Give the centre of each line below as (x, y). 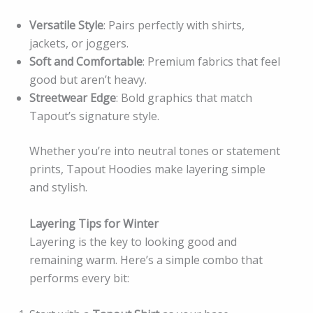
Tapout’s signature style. (94, 116)
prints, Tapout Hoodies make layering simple (147, 169)
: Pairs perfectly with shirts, (174, 26)
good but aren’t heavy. (88, 80)
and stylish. (58, 188)
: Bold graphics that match (184, 98)
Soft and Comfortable (86, 62)
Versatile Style (66, 26)
